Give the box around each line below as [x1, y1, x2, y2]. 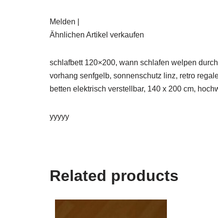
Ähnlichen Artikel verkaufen [50, 31, 144, 39]
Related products [50, 167, 179, 185]
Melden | [50, 18, 79, 26]
